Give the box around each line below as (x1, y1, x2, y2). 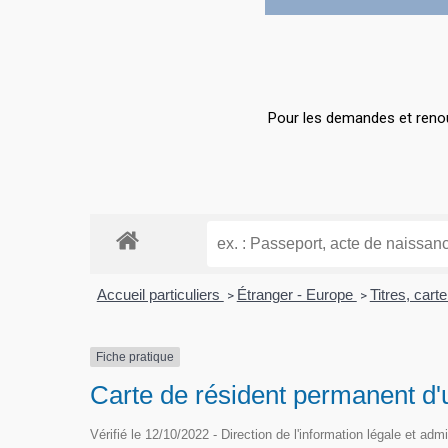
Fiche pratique (96, 349, 175, 364)
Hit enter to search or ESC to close (90, 54, 320, 73)
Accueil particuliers (96, 285, 224, 303)
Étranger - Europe (236, 285, 357, 303)
